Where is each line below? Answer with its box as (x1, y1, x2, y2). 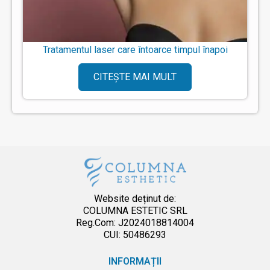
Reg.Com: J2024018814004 (76, 216, 194, 228)
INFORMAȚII (108, 255, 162, 267)
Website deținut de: (94, 192, 176, 204)
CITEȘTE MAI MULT (93, 71, 177, 83)
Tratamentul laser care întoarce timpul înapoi (42, 44, 228, 55)
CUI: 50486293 (104, 228, 166, 240)
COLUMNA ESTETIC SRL (83, 204, 187, 216)
